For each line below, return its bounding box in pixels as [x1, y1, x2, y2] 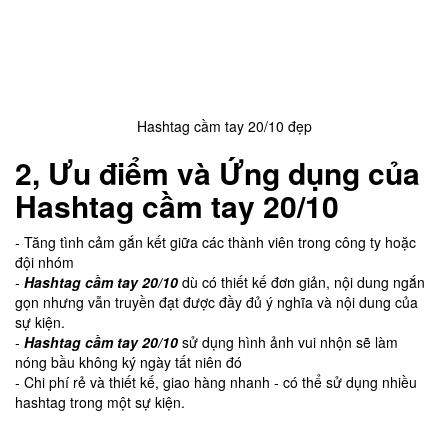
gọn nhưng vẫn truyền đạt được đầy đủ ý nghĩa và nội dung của [15, 291, 418, 312]
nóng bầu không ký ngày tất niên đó [15, 351, 242, 372]
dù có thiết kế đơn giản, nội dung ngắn [178, 271, 425, 292]
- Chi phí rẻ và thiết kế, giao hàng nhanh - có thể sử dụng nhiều [15, 371, 417, 392]
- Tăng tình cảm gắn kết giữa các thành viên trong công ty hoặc [15, 231, 416, 252]
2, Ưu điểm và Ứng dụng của [15, 150, 420, 194]
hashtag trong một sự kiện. [15, 391, 185, 412]
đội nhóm [15, 251, 74, 272]
